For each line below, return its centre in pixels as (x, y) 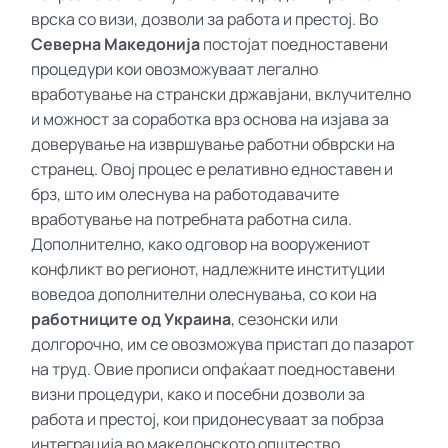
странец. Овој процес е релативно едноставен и (212, 168)
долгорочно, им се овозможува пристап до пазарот (223, 343)
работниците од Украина (131, 318)
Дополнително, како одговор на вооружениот (201, 243)
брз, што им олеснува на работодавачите (185, 193)
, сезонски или (285, 318)
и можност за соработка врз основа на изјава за (210, 118)
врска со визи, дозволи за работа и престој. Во (205, 18)
